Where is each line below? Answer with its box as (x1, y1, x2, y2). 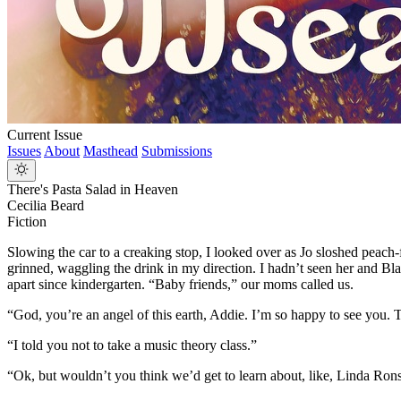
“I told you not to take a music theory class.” (7, 337, 257, 354)
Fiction (7, 214, 47, 230)
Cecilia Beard (7, 198, 84, 214)
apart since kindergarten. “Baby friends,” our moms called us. (7, 277, 354, 293)
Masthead (83, 143, 138, 159)
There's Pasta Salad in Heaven (7, 182, 178, 198)
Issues (7, 143, 41, 159)
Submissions (141, 143, 212, 159)
